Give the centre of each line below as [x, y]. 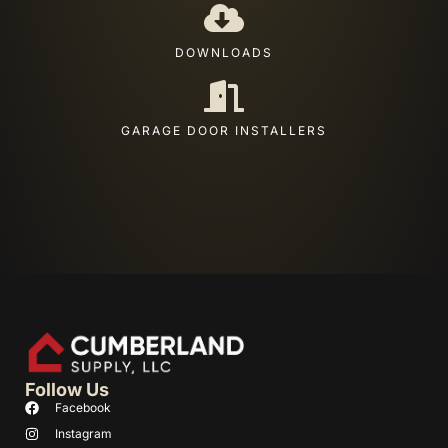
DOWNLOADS [224, 52]
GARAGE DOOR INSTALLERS [224, 130]
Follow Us [67, 390]
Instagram [83, 434]
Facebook [82, 408]
